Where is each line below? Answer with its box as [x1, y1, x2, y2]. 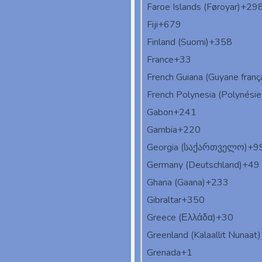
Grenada [147, 246, 181, 260]
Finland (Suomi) [147, 36, 209, 49]
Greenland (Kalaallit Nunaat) [147, 229, 261, 242]
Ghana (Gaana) [147, 176, 205, 189]
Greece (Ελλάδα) [147, 211, 216, 225]
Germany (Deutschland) [147, 158, 242, 172]
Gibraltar [147, 194, 181, 207]
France [147, 53, 174, 67]
